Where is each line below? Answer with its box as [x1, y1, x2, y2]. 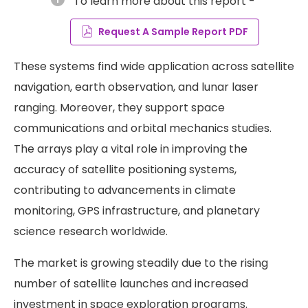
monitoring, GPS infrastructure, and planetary [14, 202, 260, 219]
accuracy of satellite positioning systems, [14, 161, 236, 177]
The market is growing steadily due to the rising [14, 254, 268, 271]
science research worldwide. [14, 223, 168, 239]
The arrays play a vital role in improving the [14, 140, 247, 157]
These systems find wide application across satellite [14, 58, 294, 74]
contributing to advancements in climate [14, 181, 236, 198]
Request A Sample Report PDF [98, 24, 248, 38]
